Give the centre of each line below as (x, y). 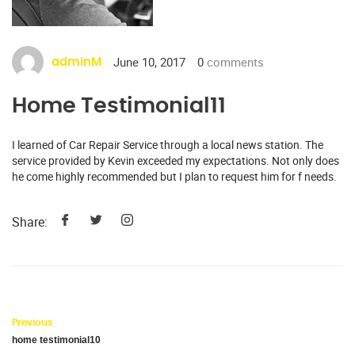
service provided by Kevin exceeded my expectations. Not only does (176, 161)
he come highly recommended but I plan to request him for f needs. (174, 177)
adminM (76, 62)
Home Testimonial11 (119, 106)
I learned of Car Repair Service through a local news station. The (168, 145)
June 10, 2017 (149, 62)
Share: (30, 221)
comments (234, 62)
